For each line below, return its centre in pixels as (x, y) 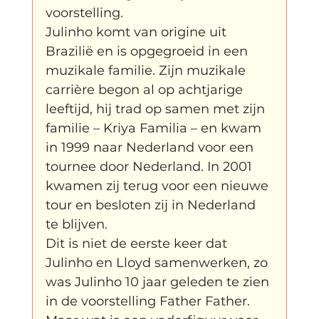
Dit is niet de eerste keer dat (138, 243)
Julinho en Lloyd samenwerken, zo (158, 262)
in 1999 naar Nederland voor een (151, 147)
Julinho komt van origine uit (137, 32)
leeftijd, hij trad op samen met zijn (157, 109)
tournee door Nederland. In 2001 (150, 166)
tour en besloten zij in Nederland (152, 205)
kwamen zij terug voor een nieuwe (158, 185)
